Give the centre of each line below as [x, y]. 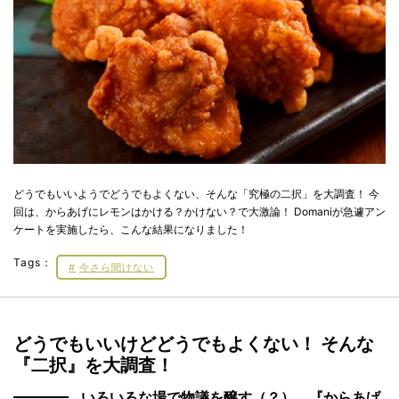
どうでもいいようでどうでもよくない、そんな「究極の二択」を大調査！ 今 [196, 194]
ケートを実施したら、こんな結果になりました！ [131, 230]
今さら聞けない [117, 268]
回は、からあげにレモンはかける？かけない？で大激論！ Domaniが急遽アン [199, 212]
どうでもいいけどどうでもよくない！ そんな [194, 344]
